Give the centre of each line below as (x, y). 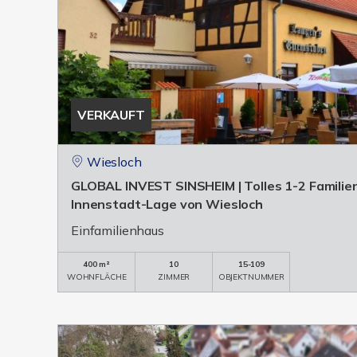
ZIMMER (174, 277)
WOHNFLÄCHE (96, 277)
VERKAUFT (111, 115)
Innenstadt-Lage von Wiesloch (167, 204)
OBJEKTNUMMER (251, 277)
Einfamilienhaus (118, 230)
